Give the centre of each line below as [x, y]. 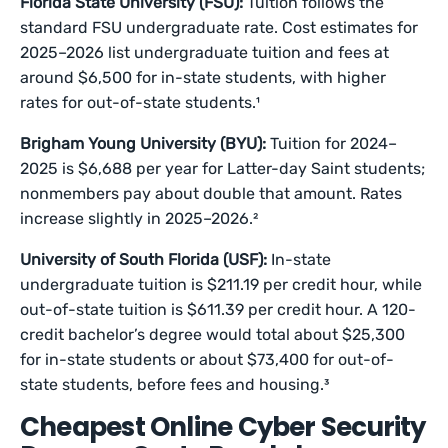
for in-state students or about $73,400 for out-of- [207, 359]
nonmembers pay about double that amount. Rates [211, 193]
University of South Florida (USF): [144, 259]
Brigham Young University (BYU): [143, 143]
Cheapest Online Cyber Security [223, 427]
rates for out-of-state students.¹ [140, 102]
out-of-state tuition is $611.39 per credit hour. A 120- [218, 309]
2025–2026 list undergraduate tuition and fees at [205, 52]
